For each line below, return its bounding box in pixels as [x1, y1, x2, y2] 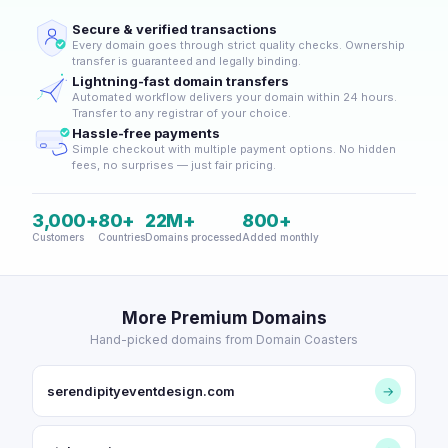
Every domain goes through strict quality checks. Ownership [72, 38, 405, 52]
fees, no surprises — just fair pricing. [72, 158, 276, 172]
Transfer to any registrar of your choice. [72, 106, 291, 120]
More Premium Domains [121, 308, 327, 328]
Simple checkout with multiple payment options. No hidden [72, 142, 396, 156]
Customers [32, 231, 84, 243]
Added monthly [242, 231, 319, 243]
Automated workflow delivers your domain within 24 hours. [72, 90, 397, 104]
